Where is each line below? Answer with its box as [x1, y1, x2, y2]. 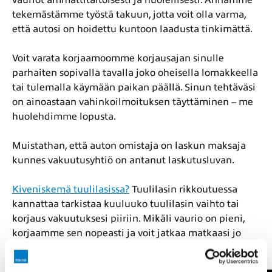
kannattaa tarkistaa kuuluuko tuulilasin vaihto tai [12, 198, 239, 209]
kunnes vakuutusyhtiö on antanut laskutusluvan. [12, 154, 234, 166]
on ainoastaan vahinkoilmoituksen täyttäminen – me [12, 96, 253, 107]
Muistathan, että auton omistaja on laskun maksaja [12, 140, 246, 151]
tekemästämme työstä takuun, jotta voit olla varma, [12, 8, 246, 20]
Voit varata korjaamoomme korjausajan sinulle [12, 52, 224, 64]
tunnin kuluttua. [12, 242, 87, 253]
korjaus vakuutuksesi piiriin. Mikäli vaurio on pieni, [12, 212, 245, 224]
